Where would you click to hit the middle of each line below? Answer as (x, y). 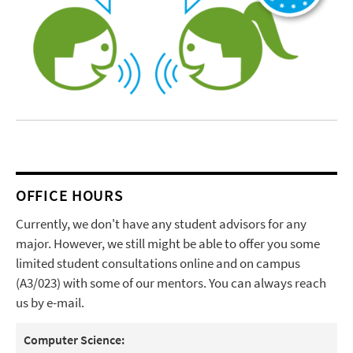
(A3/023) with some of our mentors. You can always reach (171, 283)
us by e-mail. (51, 303)
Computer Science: (74, 340)
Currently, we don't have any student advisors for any (161, 224)
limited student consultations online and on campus (158, 264)
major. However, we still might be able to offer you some (168, 244)
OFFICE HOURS (70, 195)
